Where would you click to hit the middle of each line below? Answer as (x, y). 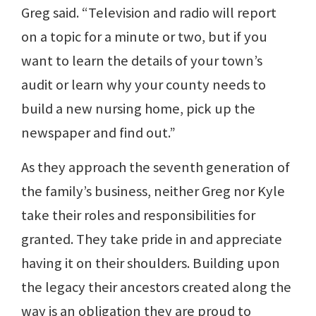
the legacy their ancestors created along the (156, 287)
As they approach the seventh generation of (156, 167)
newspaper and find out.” (98, 132)
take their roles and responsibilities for (138, 215)
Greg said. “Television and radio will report (149, 12)
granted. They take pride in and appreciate (152, 239)
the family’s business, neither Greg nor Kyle (153, 191)
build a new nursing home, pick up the (138, 108)
